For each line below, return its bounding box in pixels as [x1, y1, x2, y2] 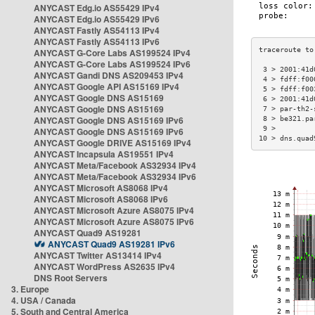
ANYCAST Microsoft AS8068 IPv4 [34, 181, 168, 194]
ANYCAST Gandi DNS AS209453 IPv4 [34, 69, 184, 82]
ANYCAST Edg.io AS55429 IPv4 [34, 1, 160, 14]
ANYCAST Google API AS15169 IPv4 [34, 80, 179, 93]
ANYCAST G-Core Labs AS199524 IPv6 [34, 58, 191, 70]
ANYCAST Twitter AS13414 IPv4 [34, 249, 162, 262]
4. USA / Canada [11, 294, 76, 307]
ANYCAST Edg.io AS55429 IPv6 [34, 13, 160, 25]
